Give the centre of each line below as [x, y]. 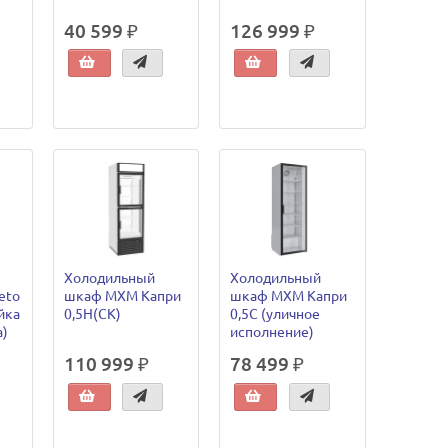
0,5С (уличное [275, 314]
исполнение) [272, 332]
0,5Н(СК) [92, 314]
